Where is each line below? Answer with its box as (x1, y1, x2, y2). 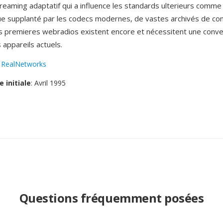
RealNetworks (1, 59, 46, 69)
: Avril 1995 (31, 78, 66, 88)
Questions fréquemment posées (19, 190, 204, 206)
